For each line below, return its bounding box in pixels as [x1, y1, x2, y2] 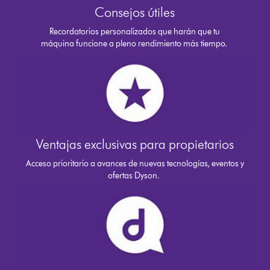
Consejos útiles [95, 4, 175, 21]
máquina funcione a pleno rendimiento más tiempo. [40, 39, 229, 49]
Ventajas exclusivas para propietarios [36, 136, 234, 152]
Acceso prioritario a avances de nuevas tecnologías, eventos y [25, 158, 244, 169]
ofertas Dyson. [108, 170, 162, 181]
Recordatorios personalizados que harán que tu [49, 27, 221, 37]
